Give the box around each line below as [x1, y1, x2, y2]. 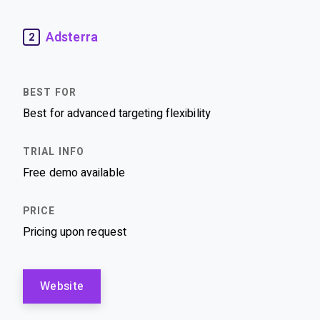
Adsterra [46, 29, 98, 44]
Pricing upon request [23, 226, 126, 238]
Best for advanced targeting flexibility [23, 107, 211, 119]
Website [40, 280, 84, 292]
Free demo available [23, 166, 125, 179]
